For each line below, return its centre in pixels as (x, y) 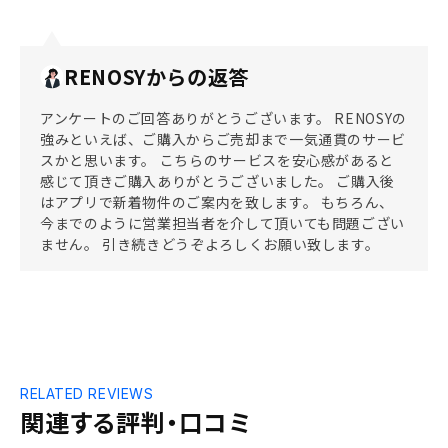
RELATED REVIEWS (87, 393)
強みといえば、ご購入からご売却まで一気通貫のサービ (223, 139)
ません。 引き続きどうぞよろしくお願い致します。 (210, 244)
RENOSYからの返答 (157, 76)
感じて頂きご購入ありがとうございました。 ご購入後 (218, 181)
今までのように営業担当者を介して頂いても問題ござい (223, 223)
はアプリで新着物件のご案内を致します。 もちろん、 (217, 202)
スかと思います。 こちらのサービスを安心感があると (217, 160)
